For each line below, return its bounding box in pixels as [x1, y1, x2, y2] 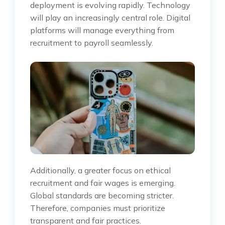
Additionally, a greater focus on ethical [30, 165, 171, 176]
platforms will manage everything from [30, 25, 174, 35]
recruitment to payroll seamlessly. [30, 37, 153, 48]
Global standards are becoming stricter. [30, 190, 174, 201]
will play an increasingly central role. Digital [30, 12, 190, 23]
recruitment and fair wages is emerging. [30, 178, 175, 188]
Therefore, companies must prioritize [30, 203, 165, 213]
